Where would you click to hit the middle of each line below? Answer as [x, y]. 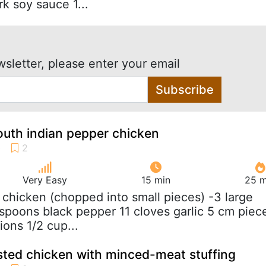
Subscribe [184, 89]
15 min [156, 180]
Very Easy [45, 180]
